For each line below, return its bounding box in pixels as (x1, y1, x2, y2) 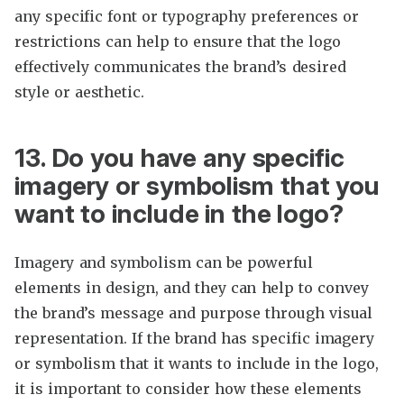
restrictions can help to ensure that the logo (14, 32, 341, 50)
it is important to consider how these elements (14, 380, 362, 399)
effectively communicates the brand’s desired (14, 57, 346, 76)
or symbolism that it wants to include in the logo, (14, 354, 379, 373)
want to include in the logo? (14, 198, 344, 230)
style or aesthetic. (14, 82, 144, 101)
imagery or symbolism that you (14, 170, 380, 202)
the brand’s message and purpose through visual (14, 304, 373, 323)
